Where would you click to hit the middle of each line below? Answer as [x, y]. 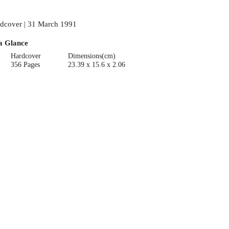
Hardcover [26, 56]
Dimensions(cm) [91, 56]
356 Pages [26, 64]
